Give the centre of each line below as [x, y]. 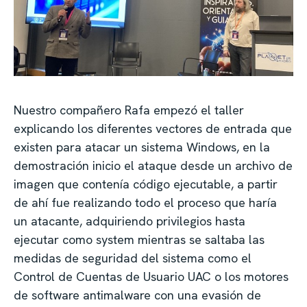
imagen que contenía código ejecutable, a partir [146, 184]
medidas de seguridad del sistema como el [133, 258]
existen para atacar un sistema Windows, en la [142, 147]
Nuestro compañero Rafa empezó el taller [129, 110]
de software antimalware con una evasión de [137, 295]
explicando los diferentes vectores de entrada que [153, 129]
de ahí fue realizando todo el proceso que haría [145, 203]
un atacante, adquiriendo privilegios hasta [130, 221]
